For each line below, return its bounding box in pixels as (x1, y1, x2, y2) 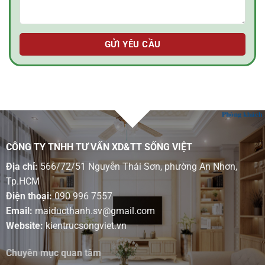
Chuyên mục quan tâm (5, 247, 101, 258)
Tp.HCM (5, 176, 40, 188)
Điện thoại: (5, 190, 52, 202)
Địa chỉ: (5, 161, 38, 173)
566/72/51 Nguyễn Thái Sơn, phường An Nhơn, (37, 161, 237, 173)
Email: (5, 205, 33, 217)
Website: (5, 220, 43, 232)
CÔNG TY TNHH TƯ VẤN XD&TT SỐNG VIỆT (5, 141, 192, 153)
